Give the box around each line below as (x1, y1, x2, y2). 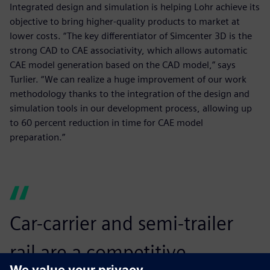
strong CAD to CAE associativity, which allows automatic (10, 45, 247, 57)
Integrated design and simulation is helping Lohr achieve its (10, 1, 260, 13)
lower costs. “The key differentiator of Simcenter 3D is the (10, 30, 252, 42)
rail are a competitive (10, 240, 186, 265)
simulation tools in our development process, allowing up (10, 102, 252, 115)
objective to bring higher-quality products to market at (10, 16, 240, 28)
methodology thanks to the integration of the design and (10, 88, 250, 100)
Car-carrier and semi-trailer (10, 212, 233, 236)
